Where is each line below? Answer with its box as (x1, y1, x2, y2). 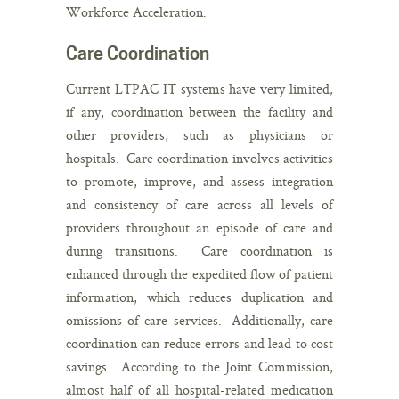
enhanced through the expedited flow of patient (66, 264, 333, 283)
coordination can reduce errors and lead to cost (66, 333, 333, 353)
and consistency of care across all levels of (66, 194, 333, 214)
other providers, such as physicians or (66, 125, 333, 144)
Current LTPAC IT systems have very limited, (66, 78, 333, 98)
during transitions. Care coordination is (66, 240, 333, 260)
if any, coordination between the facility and (66, 102, 333, 121)
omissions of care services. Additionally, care (66, 310, 333, 330)
